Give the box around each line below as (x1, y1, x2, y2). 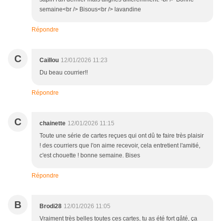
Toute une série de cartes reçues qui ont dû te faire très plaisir (39, 132, 204, 140)
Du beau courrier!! (39, 69, 88, 76)
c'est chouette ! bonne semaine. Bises (39, 152, 140, 159)
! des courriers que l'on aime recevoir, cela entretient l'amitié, (39, 142, 200, 149)
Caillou (39, 57, 59, 64)
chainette (39, 120, 66, 127)
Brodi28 (39, 203, 62, 210)
